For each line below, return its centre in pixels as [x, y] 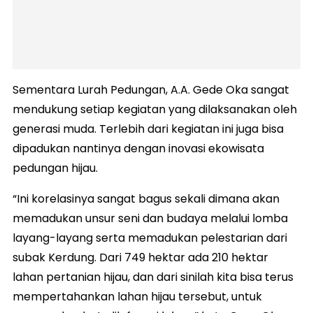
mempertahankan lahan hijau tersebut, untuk [137, 297]
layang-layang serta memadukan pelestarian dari [150, 238]
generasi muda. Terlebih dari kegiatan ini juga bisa [148, 129]
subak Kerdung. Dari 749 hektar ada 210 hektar [140, 258]
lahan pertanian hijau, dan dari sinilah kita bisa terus [153, 277]
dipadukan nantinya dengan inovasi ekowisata [138, 149]
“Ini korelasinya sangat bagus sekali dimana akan [146, 199]
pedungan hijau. [55, 168]
